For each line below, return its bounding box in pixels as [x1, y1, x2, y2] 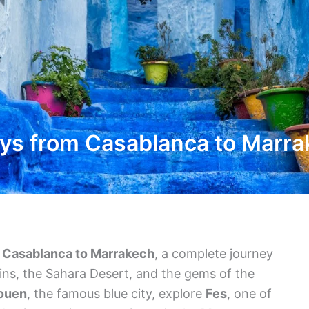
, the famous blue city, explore [27, 286, 206, 301]
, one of [227, 286, 272, 301]
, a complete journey [154, 246, 273, 261]
